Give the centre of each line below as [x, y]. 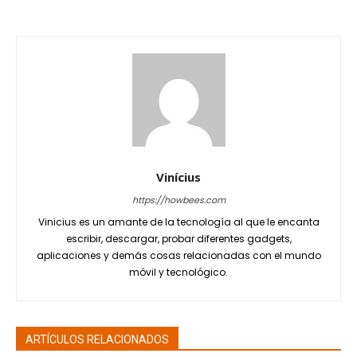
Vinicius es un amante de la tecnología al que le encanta [178, 222]
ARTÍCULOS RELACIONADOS [97, 339]
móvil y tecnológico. [178, 272]
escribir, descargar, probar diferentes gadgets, [178, 239]
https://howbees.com [178, 200]
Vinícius [178, 177]
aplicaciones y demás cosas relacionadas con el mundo [178, 255]
